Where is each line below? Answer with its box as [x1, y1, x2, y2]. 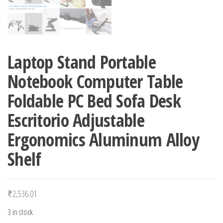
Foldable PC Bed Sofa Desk [7, 89, 181, 113]
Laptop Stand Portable [7, 50, 156, 74]
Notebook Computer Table [7, 69, 183, 94]
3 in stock [7, 206, 33, 218]
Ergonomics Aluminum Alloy [7, 127, 199, 152]
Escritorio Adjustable [7, 108, 144, 132]
